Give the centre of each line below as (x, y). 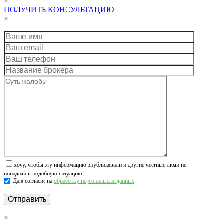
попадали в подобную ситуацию (43, 174)
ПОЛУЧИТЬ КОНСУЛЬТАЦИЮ (59, 10)
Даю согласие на (33, 181)
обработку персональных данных (94, 181)
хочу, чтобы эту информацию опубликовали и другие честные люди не (100, 165)
